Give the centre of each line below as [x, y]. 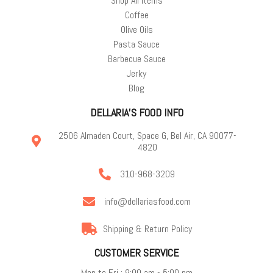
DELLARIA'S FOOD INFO [136, 112]
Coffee [136, 15]
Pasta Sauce [136, 44]
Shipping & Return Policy [147, 229]
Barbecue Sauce [136, 58]
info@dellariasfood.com [147, 202]
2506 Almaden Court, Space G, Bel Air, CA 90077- [147, 135]
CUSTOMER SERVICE [136, 252]
